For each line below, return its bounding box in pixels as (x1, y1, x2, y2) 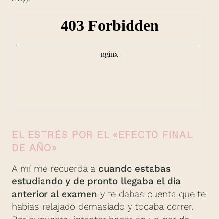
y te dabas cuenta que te (97, 188, 206, 199)
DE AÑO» (12, 141, 58, 154)
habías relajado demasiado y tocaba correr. (12, 201, 193, 212)
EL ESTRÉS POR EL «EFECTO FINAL (12, 129, 193, 141)
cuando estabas (98, 163, 171, 174)
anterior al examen (12, 188, 97, 199)
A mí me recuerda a (12, 163, 98, 174)
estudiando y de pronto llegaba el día (12, 175, 181, 187)
